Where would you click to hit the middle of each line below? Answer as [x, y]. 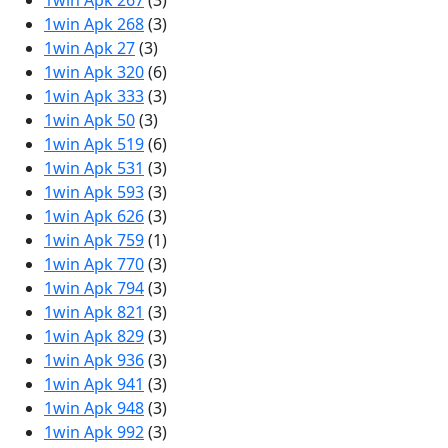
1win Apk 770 [94, 264]
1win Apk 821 [94, 312]
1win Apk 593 [94, 192]
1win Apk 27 [89, 48]
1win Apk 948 [94, 408]
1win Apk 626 [94, 216]
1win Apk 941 [94, 384]
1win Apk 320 [94, 72]
